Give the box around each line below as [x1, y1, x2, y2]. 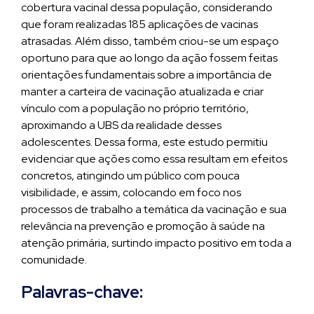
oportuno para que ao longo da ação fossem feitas [21, 50, 278, 65]
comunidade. [21, 252, 87, 267]
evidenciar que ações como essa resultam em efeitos [21, 151, 287, 166]
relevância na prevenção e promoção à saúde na [21, 219, 265, 233]
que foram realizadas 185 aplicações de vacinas [21, 17, 258, 32]
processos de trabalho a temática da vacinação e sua [21, 202, 287, 217]
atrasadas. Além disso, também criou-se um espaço [21, 34, 279, 48]
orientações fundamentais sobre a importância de [21, 67, 272, 82]
